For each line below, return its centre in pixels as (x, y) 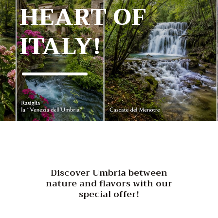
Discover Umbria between (109, 173)
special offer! (109, 194)
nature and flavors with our (109, 183)
